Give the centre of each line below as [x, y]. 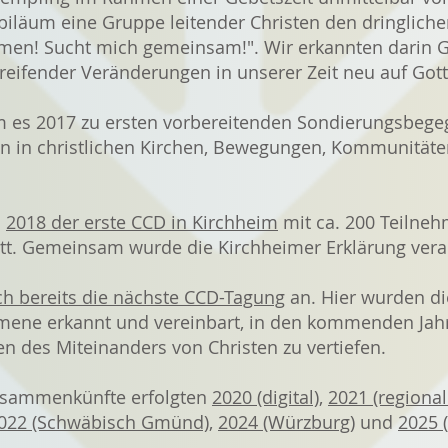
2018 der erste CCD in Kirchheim [142, 222]
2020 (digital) [265, 397]
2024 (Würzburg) [286, 422]
